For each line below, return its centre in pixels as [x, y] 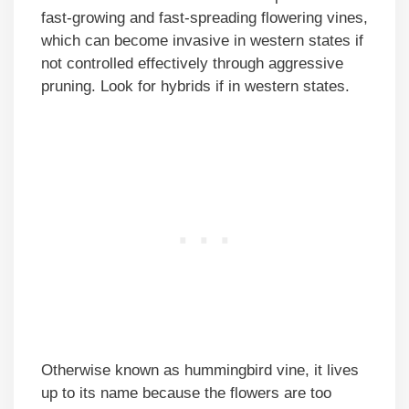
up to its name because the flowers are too [186, 393]
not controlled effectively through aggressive [192, 64]
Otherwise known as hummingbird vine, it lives [200, 370]
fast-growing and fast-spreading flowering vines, [204, 18]
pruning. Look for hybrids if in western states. [195, 87]
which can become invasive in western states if [202, 41]
